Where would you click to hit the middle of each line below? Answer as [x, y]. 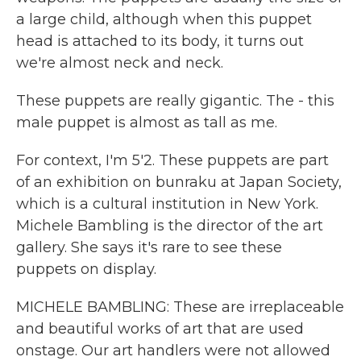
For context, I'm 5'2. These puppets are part [172, 160]
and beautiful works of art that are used [160, 329]
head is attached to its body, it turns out [160, 41]
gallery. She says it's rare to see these [149, 247]
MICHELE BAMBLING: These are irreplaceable [180, 307]
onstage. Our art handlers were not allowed [173, 351]
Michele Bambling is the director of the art [170, 226]
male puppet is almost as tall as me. [147, 122]
